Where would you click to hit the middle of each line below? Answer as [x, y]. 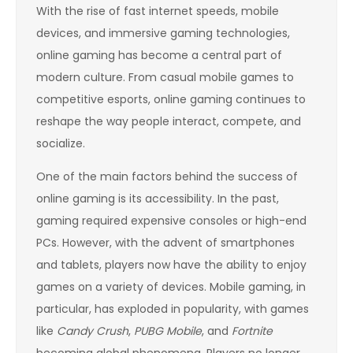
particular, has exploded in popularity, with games [173, 308]
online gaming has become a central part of [159, 55]
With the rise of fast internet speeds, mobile [158, 11]
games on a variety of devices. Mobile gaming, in [171, 286]
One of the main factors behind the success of [167, 176]
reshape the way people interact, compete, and [169, 121]
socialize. [61, 143]
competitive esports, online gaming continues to [171, 99]
